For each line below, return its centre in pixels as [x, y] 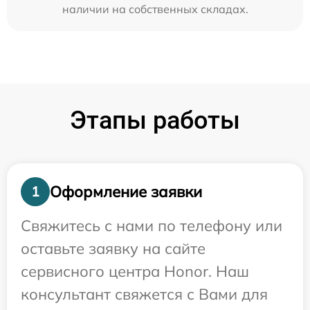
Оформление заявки [126, 191]
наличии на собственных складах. [155, 9]
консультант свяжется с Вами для [144, 294]
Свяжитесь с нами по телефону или [152, 226]
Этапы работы [155, 120]
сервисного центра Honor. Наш [135, 271]
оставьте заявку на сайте [113, 248]
